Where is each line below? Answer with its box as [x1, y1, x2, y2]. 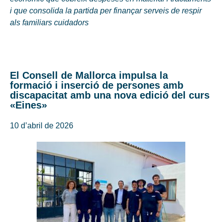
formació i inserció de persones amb [10, 80, 183, 91]
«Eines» [10, 100, 47, 111]
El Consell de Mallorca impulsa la [10, 70, 168, 81]
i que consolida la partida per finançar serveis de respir [10, 6, 202, 15]
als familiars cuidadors [10, 18, 91, 27]
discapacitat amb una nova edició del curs [10, 90, 210, 101]
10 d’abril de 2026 [10, 121, 73, 130]
